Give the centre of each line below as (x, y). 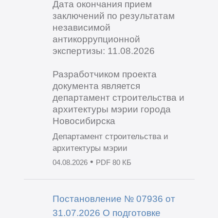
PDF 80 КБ (113, 163)
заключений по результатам (113, 15)
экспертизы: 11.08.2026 (103, 50)
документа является (96, 85)
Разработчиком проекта (104, 74)
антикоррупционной (96, 39)
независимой (81, 27)
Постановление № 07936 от (114, 198)
